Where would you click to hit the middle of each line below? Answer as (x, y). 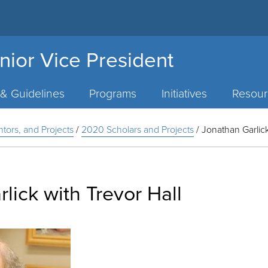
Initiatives (184, 93)
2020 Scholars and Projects (138, 130)
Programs (113, 93)
